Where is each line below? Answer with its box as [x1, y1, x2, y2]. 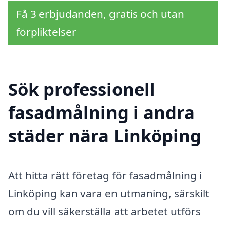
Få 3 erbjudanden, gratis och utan [16, 7, 184, 21]
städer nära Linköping [8, 123, 201, 147]
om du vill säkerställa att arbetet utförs [8, 204, 201, 218]
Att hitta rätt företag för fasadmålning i [8, 167, 202, 182]
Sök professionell [8, 77, 155, 101]
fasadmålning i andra [8, 100, 195, 124]
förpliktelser [16, 25, 76, 39]
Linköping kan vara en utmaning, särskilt [8, 186, 209, 200]
